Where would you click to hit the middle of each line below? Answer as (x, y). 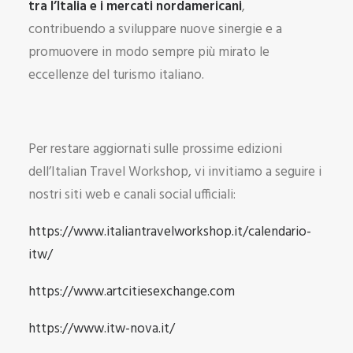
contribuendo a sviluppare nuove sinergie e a (155, 30)
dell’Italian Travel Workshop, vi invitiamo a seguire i (175, 172)
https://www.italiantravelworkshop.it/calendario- (170, 232)
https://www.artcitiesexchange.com (132, 292)
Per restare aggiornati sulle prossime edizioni (155, 149)
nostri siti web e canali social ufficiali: (132, 195)
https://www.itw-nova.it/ (102, 329)
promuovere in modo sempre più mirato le (149, 52)
